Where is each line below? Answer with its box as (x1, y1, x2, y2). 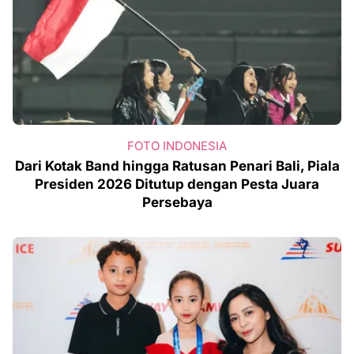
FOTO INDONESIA (127, 138, 227, 154)
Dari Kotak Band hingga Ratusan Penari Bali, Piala (14, 158, 340, 175)
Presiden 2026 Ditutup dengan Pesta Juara (35, 176, 319, 193)
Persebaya (141, 194, 213, 211)
